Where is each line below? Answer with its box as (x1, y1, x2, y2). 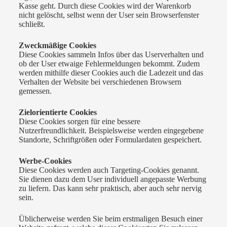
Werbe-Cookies (18, 156, 71, 165)
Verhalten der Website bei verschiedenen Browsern (18, 77, 181, 86)
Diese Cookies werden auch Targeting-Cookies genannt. (18, 165, 199, 174)
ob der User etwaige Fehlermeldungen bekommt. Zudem (18, 59, 200, 68)
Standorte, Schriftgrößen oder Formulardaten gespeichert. (18, 135, 202, 144)
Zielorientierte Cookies (18, 107, 97, 117)
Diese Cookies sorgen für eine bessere (18, 117, 140, 126)
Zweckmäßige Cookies (18, 41, 96, 50)
